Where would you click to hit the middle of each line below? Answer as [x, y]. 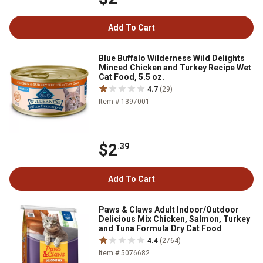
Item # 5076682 [124, 253]
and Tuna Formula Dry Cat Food [160, 228]
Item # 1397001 [124, 101]
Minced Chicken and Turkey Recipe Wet [175, 67]
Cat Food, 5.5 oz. [131, 77]
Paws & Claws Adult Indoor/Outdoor [169, 209]
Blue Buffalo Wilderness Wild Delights [172, 58]
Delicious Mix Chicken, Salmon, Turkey [174, 219]
